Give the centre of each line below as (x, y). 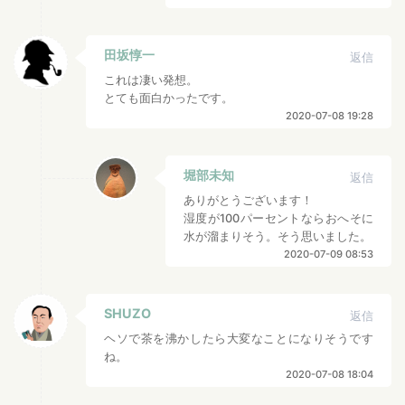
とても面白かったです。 (169, 98)
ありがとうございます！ (248, 200)
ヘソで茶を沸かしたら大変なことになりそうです (239, 338)
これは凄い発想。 (151, 80)
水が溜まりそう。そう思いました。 (278, 236)
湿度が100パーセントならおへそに (278, 218)
